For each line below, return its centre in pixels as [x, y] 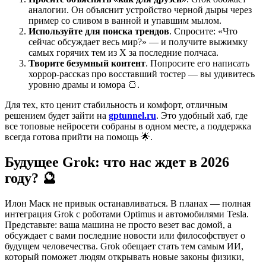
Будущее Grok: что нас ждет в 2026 [117, 162]
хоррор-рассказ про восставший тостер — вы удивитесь [142, 74]
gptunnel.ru [132, 115]
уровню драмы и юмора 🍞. [84, 84]
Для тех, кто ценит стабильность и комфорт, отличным [116, 104]
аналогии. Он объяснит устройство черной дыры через [140, 9]
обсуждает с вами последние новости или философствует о [125, 235]
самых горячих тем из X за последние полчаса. [123, 52]
